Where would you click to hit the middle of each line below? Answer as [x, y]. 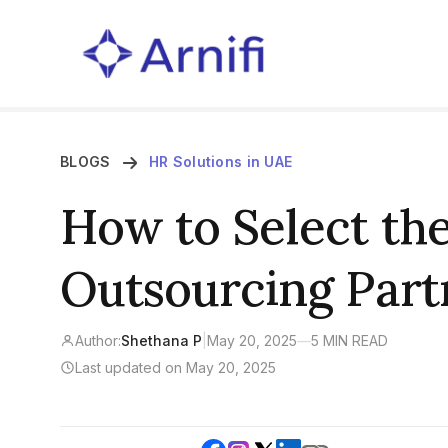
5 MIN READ [349, 340]
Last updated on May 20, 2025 [175, 367]
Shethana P [161, 340]
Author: [98, 340]
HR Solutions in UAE [220, 161]
